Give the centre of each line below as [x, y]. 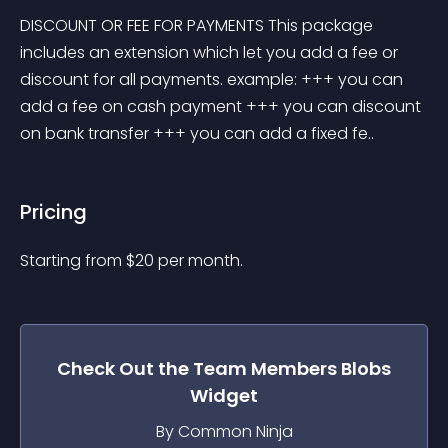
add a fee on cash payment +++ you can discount [222, 106]
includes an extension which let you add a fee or [211, 52]
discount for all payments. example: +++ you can [213, 79]
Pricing [53, 212]
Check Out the [125, 368]
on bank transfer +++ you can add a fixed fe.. [197, 133]
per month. [200, 260]
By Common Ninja [224, 431]
